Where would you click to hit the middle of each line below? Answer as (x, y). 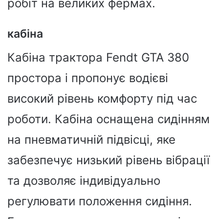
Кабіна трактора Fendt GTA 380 (98, 57)
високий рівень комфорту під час (102, 98)
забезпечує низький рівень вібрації (109, 160)
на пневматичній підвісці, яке (91, 139)
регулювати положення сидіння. (100, 201)
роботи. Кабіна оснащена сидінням (109, 119)
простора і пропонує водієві (88, 78)
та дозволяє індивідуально (84, 180)
